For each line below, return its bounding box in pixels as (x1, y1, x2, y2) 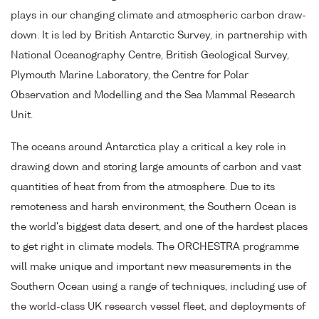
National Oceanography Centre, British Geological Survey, (11, 50, 289, 61)
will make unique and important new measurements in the (11, 261, 291, 272)
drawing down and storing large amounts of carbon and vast (11, 162, 301, 172)
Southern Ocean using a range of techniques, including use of (11, 281, 306, 292)
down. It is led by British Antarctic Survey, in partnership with (11, 30, 308, 41)
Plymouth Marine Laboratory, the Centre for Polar (11, 70, 249, 80)
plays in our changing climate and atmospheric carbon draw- (11, 10, 306, 21)
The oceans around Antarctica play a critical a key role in (11, 142, 286, 152)
